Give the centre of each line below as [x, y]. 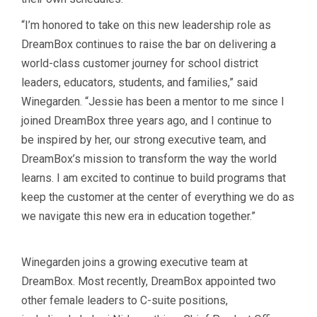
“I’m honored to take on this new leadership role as [146, 25]
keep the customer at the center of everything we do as [158, 197]
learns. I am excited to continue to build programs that [154, 178]
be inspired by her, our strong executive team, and [144, 139]
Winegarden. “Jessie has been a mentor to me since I [153, 101]
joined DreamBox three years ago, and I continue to [146, 120]
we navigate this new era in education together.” [140, 216]
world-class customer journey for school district [140, 63]
